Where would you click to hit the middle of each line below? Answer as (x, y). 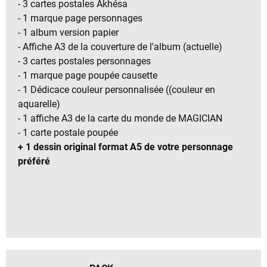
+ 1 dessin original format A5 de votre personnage (125, 147)
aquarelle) (39, 104)
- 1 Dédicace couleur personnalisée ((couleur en (117, 89)
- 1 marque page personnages (80, 18)
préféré (34, 161)
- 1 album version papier (68, 32)
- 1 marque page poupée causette (88, 75)
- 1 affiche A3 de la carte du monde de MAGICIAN (120, 118)
